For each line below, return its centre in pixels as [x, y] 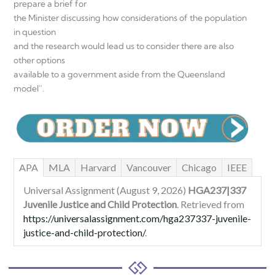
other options [39, 60]
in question [35, 32]
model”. [29, 88]
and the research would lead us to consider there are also [124, 46]
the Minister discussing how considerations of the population [130, 17]
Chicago [199, 168]
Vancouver [149, 168]
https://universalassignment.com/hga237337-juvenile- [137, 219]
